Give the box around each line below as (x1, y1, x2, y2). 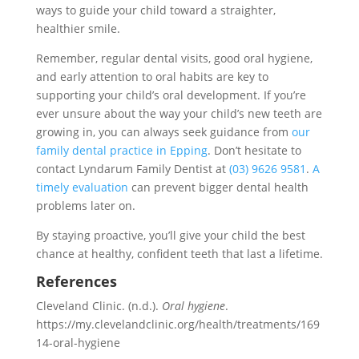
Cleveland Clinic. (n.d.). (35, 297, 162, 313)
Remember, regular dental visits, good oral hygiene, (35, 50, 313, 66)
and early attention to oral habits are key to (35, 68, 268, 84)
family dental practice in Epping (35, 142, 208, 158)
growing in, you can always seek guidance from (35, 123, 292, 139)
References (35, 271, 117, 291)
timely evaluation (35, 179, 128, 195)
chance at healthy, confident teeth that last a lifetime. (35, 245, 323, 261)
